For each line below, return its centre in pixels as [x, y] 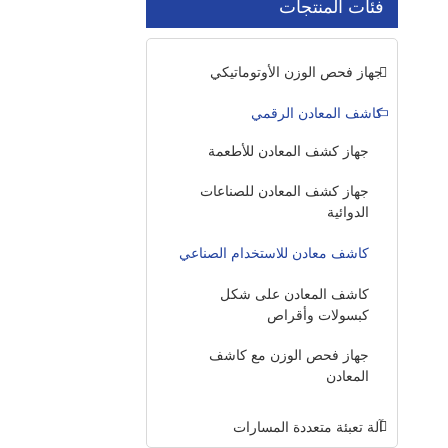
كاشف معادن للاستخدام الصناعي [274, 253]
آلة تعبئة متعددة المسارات [308, 426]
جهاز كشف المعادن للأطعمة [288, 150]
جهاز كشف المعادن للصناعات [284, 191]
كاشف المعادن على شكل [294, 293]
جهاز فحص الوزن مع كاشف [289, 355]
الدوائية [348, 212]
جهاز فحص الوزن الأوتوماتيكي [296, 72]
